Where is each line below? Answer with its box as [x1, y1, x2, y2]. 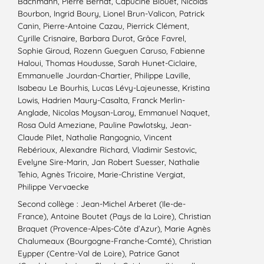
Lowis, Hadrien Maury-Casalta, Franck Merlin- [18, 95, 185, 105]
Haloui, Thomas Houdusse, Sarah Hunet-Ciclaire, [18, 58, 197, 68]
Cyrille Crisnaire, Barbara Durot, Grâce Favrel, [18, 33, 186, 44]
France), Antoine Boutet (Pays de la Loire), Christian [18, 211, 211, 222]
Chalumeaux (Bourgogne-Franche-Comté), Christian [18, 236, 212, 246]
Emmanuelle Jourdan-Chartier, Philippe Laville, [18, 70, 190, 81]
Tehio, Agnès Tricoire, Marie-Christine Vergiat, [18, 169, 185, 180]
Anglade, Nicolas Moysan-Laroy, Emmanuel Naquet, [18, 107, 210, 118]
